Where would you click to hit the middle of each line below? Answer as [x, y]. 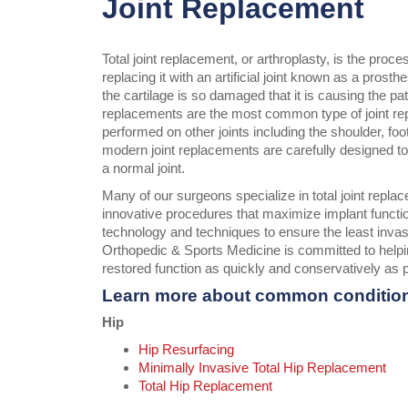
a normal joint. [143, 168]
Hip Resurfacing [186, 350]
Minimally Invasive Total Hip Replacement [262, 368]
